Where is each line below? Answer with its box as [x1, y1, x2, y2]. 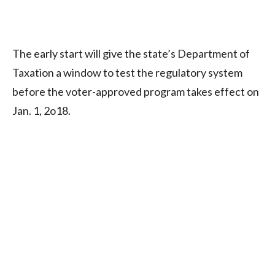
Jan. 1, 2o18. [12, 103, 71, 117]
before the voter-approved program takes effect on [12, 84, 259, 98]
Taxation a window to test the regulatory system [12, 65, 242, 79]
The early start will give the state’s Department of [12, 46, 250, 60]
